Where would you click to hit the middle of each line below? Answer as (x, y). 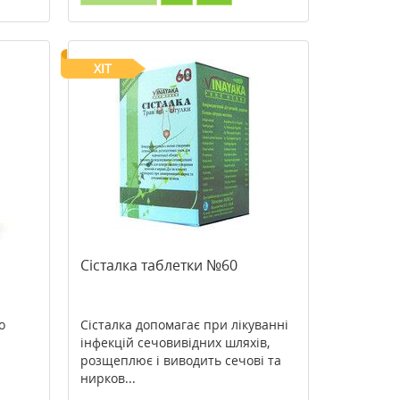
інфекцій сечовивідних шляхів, (175, 342)
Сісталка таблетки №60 (158, 265)
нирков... (108, 378)
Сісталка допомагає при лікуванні (184, 325)
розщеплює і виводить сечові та (180, 360)
